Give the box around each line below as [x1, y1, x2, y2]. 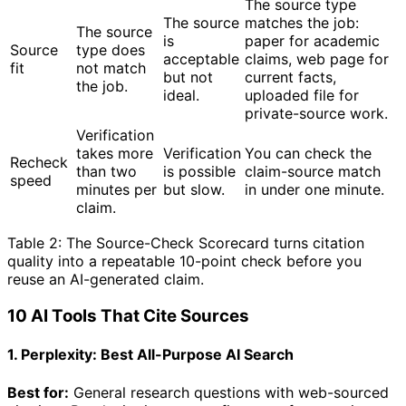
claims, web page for [245, 50, 389, 69]
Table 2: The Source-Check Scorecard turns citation [7, 234, 364, 253]
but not [163, 68, 213, 87]
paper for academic [245, 32, 380, 51]
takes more [76, 144, 153, 163]
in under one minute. [245, 180, 384, 199]
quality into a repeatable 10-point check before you [7, 252, 362, 271]
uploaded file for [245, 86, 359, 105]
